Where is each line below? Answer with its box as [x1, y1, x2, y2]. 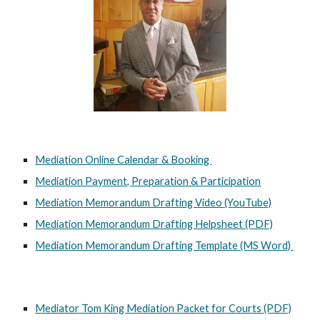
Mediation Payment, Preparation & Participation [35, 175, 261, 187]
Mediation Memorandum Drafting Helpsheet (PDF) [35, 218, 274, 230]
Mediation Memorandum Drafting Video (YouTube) [35, 196, 272, 209]
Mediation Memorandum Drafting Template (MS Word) [35, 239, 294, 251]
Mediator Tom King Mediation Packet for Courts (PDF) [35, 302, 292, 314]
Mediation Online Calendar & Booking [35, 154, 212, 166]
